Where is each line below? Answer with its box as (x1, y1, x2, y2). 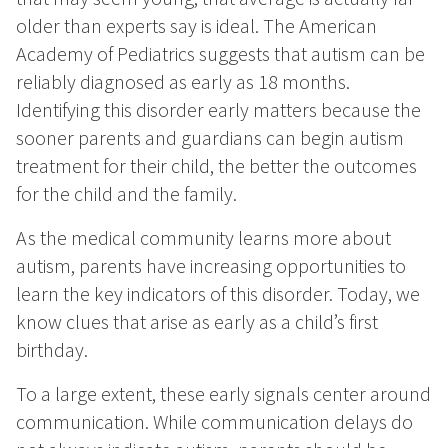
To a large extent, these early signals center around (16, 381, 431, 407)
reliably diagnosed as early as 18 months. (16, 69, 350, 95)
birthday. (16, 337, 88, 363)
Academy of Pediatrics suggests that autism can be (16, 41, 425, 67)
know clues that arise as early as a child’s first (16, 309, 378, 335)
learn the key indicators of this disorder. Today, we (16, 281, 420, 307)
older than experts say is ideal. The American (16, 13, 377, 39)
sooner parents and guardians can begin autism (16, 125, 404, 151)
